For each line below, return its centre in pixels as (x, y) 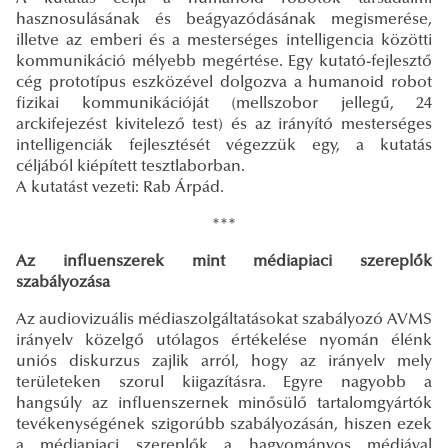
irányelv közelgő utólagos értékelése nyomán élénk (224, 340)
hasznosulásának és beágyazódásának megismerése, (224, 19)
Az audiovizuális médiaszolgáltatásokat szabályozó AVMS (224, 319)
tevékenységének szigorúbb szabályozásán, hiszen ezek (224, 424)
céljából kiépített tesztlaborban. (132, 166)
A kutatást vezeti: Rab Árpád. (120, 187)
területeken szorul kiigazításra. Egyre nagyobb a (224, 382)
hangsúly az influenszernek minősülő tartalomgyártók (224, 403)
